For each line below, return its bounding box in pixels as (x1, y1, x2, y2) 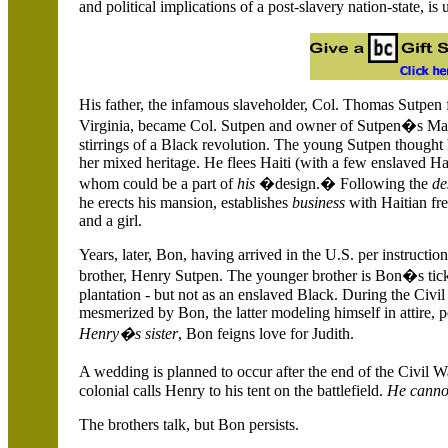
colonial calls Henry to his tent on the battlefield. (79, 382, 387, 399)
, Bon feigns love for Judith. (178, 325, 354, 342)
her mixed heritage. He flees (79, 154, 260, 171)
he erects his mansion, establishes (79, 194, 292, 211)
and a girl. (79, 212, 142, 229)
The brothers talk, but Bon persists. (79, 416, 299, 433)
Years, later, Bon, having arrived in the (79, 246, 325, 263)
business (292, 194, 345, 211)
